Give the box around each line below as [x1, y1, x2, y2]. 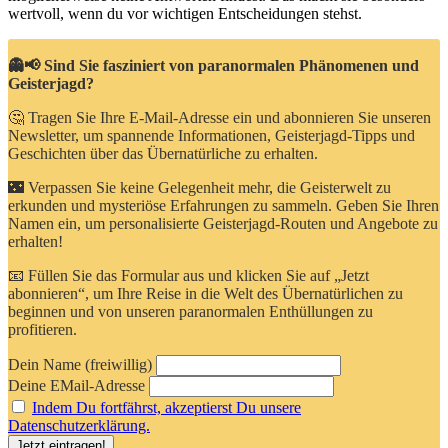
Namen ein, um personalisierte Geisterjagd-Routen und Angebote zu [8, 215, 438, 232]
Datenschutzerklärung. [8, 417, 150, 434]
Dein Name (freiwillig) [8, 356, 152, 373]
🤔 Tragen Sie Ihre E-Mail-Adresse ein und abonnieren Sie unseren [8, 109, 431, 126]
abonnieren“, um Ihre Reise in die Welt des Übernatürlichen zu [8, 285, 403, 302]
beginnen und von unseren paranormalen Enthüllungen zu [8, 303, 373, 320]
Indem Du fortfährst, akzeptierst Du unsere [32, 399, 301, 416]
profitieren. [8, 321, 77, 338]
